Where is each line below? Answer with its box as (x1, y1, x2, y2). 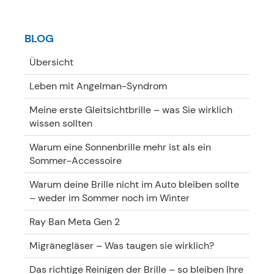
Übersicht (29, 56, 73, 68)
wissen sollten (29, 117, 92, 130)
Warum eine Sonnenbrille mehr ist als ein (29, 141, 211, 154)
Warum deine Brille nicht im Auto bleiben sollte (29, 178, 239, 191)
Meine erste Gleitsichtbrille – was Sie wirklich (29, 103, 232, 116)
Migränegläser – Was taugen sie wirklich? (29, 239, 214, 252)
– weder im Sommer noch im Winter (29, 191, 190, 204)
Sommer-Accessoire (29, 154, 122, 167)
